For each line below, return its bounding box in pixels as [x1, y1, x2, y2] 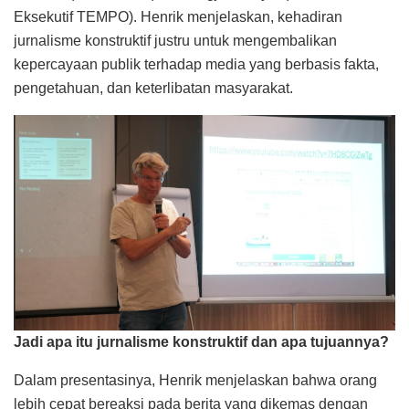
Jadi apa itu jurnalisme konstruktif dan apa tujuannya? [14, 333, 389, 350]
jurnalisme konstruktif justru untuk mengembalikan [14, 32, 337, 48]
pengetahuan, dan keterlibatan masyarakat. [14, 79, 293, 96]
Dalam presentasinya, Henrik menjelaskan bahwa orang [14, 372, 377, 388]
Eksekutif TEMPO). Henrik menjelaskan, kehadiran [14, 8, 342, 25]
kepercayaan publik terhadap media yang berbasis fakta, [14, 56, 379, 72]
